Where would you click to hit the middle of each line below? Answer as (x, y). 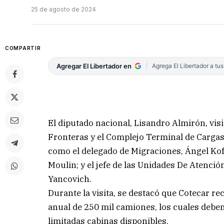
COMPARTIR (23, 48)
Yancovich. (70, 179)
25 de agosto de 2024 (63, 9)
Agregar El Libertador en (94, 66)
